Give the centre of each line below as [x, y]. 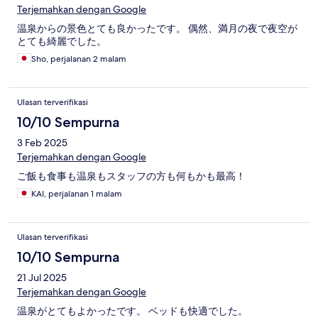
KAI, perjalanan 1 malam [77, 194]
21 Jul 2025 [42, 278]
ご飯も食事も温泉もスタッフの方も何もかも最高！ [131, 176]
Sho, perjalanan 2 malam [79, 59]
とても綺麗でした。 [62, 42]
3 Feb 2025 [42, 143]
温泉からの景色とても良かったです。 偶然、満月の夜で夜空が [157, 29]
